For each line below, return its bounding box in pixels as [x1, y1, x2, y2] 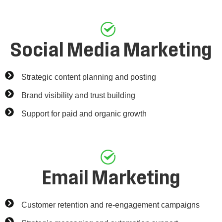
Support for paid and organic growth [21, 109, 147, 118]
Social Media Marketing [10, 40, 212, 61]
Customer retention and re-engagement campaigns [21, 200, 200, 209]
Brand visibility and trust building [21, 91, 135, 100]
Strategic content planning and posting [21, 72, 156, 81]
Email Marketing [42, 167, 180, 189]
